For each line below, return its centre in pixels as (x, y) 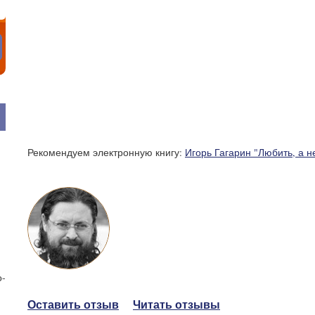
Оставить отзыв (73, 304)
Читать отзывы (176, 304)
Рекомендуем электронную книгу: (106, 152)
